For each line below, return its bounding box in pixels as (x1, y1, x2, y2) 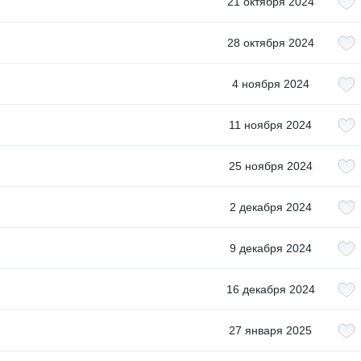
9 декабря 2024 (229, 242, 312, 255)
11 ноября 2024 (229, 118, 312, 131)
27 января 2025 (229, 324, 312, 337)
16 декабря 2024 (226, 283, 315, 296)
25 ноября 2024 (228, 160, 313, 172)
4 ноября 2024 (231, 77, 309, 90)
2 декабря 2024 (229, 201, 312, 214)
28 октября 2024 (226, 36, 314, 49)
